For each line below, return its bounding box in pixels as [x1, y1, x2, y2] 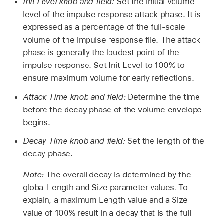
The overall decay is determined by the [45, 170, 191, 180]
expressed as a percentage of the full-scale [22, 22, 185, 32]
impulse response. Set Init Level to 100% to [22, 60, 185, 70]
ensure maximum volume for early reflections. [22, 72, 194, 83]
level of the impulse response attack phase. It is [22, 9, 201, 19]
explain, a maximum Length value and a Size [22, 195, 188, 205]
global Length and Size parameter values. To [22, 182, 188, 193]
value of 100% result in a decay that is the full [22, 208, 191, 218]
